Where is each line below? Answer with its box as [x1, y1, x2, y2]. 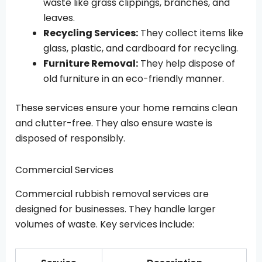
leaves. [43, 11, 75, 25]
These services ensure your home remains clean [15, 101, 237, 115]
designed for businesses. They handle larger [15, 202, 216, 216]
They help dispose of [138, 57, 235, 71]
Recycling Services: [43, 26, 138, 40]
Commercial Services [15, 163, 113, 177]
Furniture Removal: [43, 57, 138, 71]
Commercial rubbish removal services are [15, 187, 209, 201]
